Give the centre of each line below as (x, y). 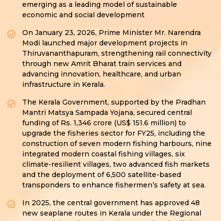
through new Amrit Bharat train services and (102, 64)
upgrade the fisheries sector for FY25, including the (114, 133)
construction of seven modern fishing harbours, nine (117, 144)
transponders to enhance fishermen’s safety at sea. (114, 185)
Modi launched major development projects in (105, 43)
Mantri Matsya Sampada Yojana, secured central (107, 113)
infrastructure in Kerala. (64, 85)
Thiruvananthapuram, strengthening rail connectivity (117, 54)
